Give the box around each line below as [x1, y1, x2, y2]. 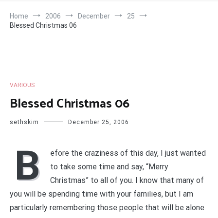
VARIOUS [10, 81, 35, 89]
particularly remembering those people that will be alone [10, 202, 204, 212]
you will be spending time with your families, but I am [10, 189, 193, 199]
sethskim [10, 118, 39, 126]
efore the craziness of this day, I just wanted [50, 148, 206, 158]
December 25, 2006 [68, 118, 129, 126]
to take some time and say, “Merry [50, 162, 168, 171]
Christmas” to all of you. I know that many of [50, 175, 204, 185]
